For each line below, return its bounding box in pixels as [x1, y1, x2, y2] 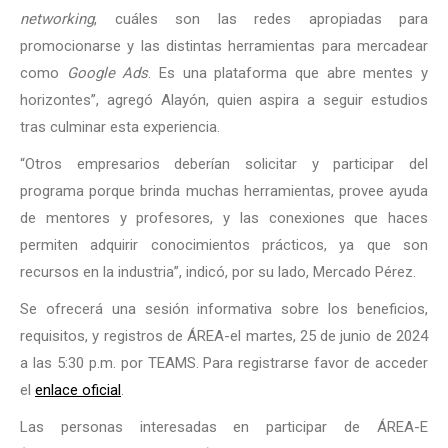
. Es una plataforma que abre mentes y [148, 64, 429, 82]
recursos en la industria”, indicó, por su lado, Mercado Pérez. [20, 263, 416, 281]
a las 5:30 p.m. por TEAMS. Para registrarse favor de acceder [20, 354, 428, 372]
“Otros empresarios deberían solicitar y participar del [20, 155, 428, 173]
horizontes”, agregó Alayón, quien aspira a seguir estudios [20, 91, 428, 109]
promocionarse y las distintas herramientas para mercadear [20, 37, 428, 55]
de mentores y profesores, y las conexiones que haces [20, 209, 428, 227]
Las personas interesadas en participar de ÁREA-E [20, 418, 428, 436]
